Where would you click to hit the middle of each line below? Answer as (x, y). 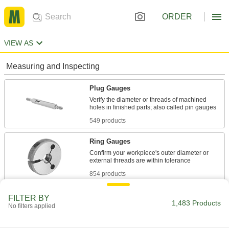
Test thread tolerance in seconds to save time (152, 206)
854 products (108, 174)
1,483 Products (196, 203)
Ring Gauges (110, 141)
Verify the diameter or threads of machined (148, 100)
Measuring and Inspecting (53, 66)
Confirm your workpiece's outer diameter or (149, 153)
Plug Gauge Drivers (120, 194)
